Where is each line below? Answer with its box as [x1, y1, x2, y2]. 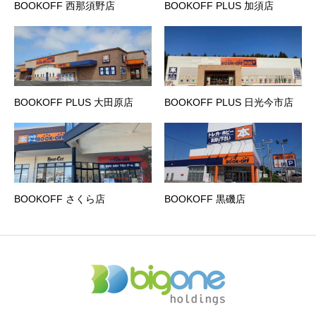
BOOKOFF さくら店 [14, 193, 105, 205]
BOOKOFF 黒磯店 [164, 193, 245, 205]
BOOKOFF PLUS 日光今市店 [164, 97, 293, 109]
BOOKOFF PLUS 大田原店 [14, 97, 133, 109]
